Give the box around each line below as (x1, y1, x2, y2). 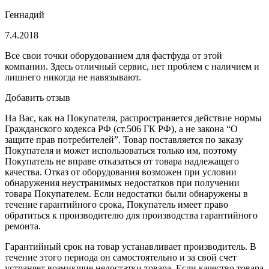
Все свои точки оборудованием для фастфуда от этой (5, 50, 222, 61)
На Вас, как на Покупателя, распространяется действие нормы (5, 112, 262, 123)
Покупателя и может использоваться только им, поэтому (5, 145, 237, 156)
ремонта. (5, 220, 41, 231)
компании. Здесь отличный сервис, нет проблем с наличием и (5, 61, 259, 71)
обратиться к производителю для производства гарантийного (5, 210, 258, 220)
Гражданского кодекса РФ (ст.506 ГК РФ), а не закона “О (5, 123, 238, 134)
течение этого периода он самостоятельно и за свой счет (5, 252, 237, 262)
